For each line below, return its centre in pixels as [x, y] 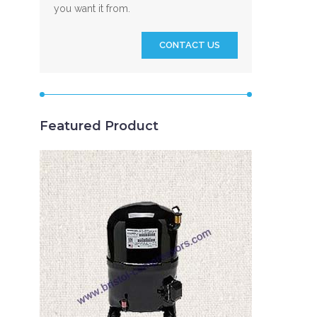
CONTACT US [190, 45]
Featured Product [99, 126]
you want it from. [92, 8]
